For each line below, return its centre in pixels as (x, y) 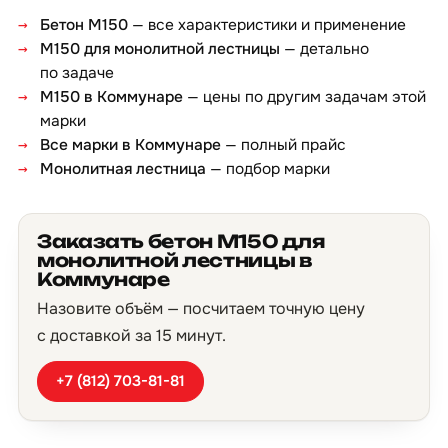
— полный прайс (283, 145)
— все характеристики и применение (267, 25)
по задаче (77, 73)
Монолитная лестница (123, 169)
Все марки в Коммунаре (130, 145)
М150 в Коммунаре (111, 97)
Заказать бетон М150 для (181, 241)
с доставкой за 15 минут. (131, 335)
